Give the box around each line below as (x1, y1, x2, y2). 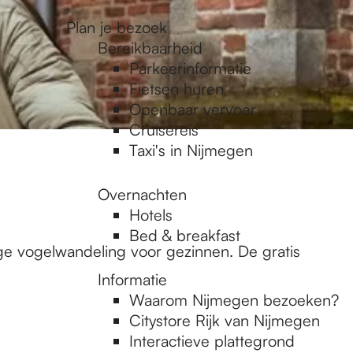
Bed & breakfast (129, 225, 240, 245)
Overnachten (98, 184, 187, 204)
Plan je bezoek (66, 17, 167, 37)
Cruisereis (129, 120, 199, 139)
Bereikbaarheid (98, 38, 203, 58)
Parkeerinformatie (129, 58, 251, 78)
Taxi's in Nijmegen (129, 140, 253, 160)
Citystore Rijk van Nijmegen (129, 310, 320, 330)
